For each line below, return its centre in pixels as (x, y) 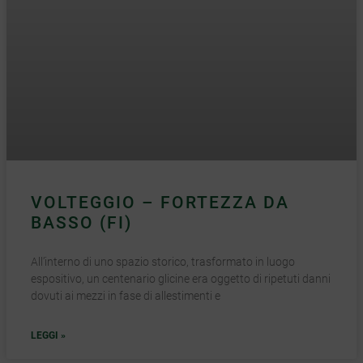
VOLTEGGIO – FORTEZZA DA (160, 203)
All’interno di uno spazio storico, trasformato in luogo (163, 262)
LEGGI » (48, 336)
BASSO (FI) (81, 223)
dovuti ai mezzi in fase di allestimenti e (126, 296)
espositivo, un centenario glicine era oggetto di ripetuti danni (181, 279)
